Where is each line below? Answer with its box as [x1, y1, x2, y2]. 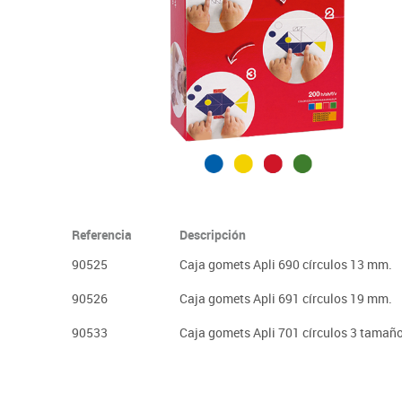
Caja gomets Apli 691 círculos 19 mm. [179, 289, 392, 307]
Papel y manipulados [90, 34, 196, 51]
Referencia [72, 225, 132, 243]
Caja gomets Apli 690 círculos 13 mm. [179, 255, 392, 273]
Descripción [179, 225, 246, 243]
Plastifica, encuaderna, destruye [90, 9, 255, 26]
